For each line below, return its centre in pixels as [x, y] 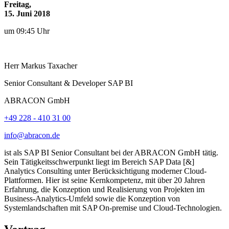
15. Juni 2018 [27, 14]
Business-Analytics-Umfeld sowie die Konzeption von [92, 199]
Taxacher [62, 66]
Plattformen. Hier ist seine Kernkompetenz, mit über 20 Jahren [105, 180]
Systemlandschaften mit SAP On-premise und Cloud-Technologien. [113, 208]
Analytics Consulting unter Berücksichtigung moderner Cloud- [105, 171]
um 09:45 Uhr [27, 31]
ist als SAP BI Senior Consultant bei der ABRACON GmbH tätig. [111, 153]
